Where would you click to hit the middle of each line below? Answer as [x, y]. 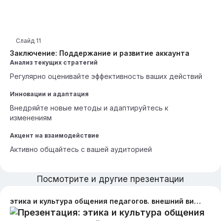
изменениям [31, 118]
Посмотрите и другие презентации [110, 179]
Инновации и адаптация [49, 94]
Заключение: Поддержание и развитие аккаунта [100, 53]
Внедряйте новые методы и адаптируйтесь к [89, 108]
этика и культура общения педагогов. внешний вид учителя [197, 201]
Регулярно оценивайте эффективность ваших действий [106, 76]
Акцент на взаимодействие [55, 135]
